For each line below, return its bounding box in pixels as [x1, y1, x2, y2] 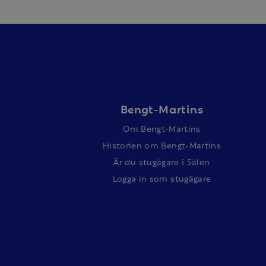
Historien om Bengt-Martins [102, 138, 221, 151]
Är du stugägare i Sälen [113, 154, 210, 168]
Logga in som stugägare [112, 171, 211, 185]
